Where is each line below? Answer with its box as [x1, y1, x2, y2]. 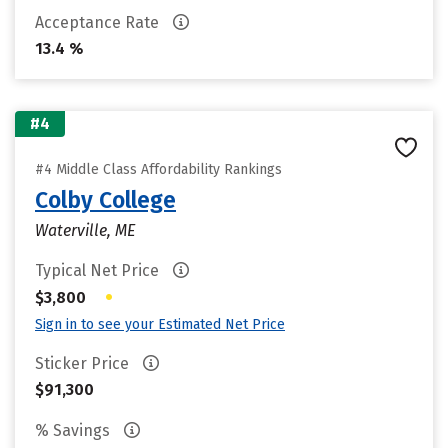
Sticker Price [35, 354, 133, 373]
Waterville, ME [35, 221, 135, 240]
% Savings [35, 421, 114, 440]
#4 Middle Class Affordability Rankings [35, 161, 282, 178]
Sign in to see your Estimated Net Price [35, 316, 285, 333]
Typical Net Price [35, 261, 163, 280]
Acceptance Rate [35, 13, 163, 32]
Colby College [35, 186, 176, 214]
